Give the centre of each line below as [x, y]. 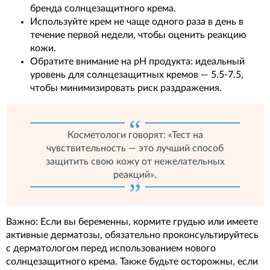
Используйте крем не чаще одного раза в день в [137, 21]
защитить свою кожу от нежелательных [135, 161]
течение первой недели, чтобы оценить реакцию [138, 35]
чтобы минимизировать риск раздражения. [126, 88]
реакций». [135, 174]
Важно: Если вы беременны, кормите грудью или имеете [132, 221]
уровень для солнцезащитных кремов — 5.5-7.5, [137, 74]
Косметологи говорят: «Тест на [135, 135]
